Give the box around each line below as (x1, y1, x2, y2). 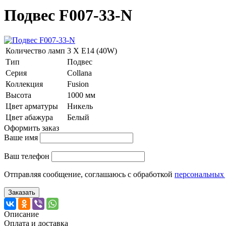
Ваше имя (4, 133, 38, 142)
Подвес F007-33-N (4, 6, 132, 25)
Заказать (8, 188, 35, 196)
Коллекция (6, 79, 43, 88)
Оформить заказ (4, 123, 59, 132)
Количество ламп (6, 46, 65, 55)
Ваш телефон (4, 151, 49, 160)
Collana (67, 68, 94, 77)
